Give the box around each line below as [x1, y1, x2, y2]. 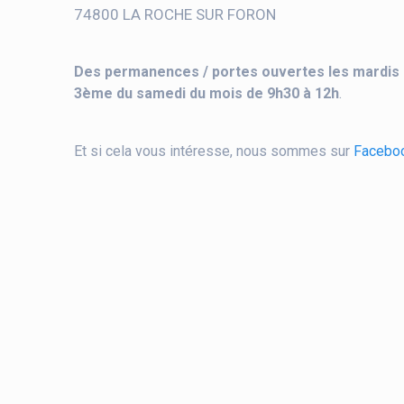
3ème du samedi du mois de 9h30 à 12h [74, 84, 340, 102]
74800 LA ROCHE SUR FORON [74, 5, 277, 23]
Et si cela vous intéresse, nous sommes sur [74, 142, 354, 160]
